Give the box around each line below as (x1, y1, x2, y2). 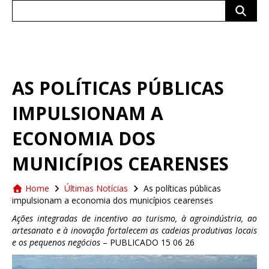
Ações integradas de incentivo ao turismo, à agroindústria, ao (12, 213, 257, 224)
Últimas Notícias (64, 183, 128, 194)
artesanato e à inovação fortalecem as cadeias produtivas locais (12, 225, 257, 236)
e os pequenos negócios (12, 237, 100, 248)
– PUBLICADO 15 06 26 (100, 237, 195, 248)
